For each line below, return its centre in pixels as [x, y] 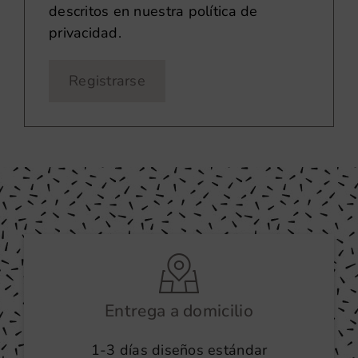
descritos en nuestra [118, 11]
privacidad [83, 33]
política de [223, 11]
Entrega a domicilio [179, 311]
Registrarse [107, 81]
